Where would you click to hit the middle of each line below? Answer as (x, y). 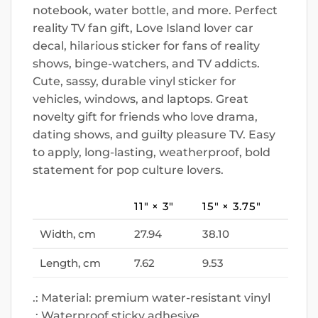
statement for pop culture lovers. (128, 170)
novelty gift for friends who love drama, (145, 117)
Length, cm (70, 263)
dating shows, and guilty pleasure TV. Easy (154, 135)
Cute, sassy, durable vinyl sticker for (135, 82)
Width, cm (68, 234)
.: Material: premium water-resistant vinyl (152, 297)
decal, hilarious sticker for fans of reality (146, 46)
